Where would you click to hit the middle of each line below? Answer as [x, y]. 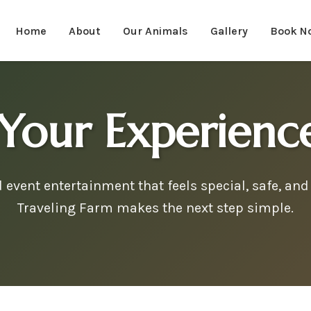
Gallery [229, 31]
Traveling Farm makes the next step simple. [155, 208]
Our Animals [156, 31]
